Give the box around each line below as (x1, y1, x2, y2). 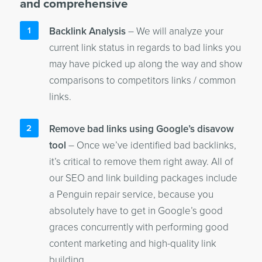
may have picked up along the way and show (49, 58, 242, 70)
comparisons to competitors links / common (49, 74, 236, 87)
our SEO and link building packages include (49, 172, 237, 184)
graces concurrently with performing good (49, 221, 229, 233)
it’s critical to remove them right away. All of (49, 156, 233, 168)
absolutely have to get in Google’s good (49, 205, 223, 217)
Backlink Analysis (49, 25, 126, 37)
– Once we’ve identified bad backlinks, (65, 139, 236, 151)
